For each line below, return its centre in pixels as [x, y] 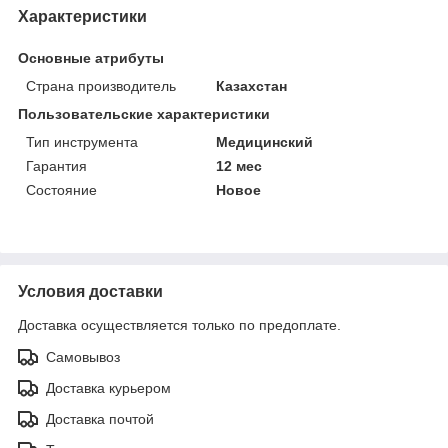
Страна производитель [101, 86]
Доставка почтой [100, 419]
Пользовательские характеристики [144, 114]
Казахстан [252, 86]
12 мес [239, 166]
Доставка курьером [108, 388]
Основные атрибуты [91, 58]
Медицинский [265, 142]
